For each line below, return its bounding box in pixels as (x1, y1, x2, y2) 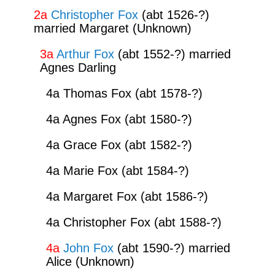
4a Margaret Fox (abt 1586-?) (45, 189, 208, 203)
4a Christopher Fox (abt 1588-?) (45, 215, 222, 229)
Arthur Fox (56, 47, 114, 61)
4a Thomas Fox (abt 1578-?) (45, 86, 203, 100)
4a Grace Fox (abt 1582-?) (45, 137, 192, 152)
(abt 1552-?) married (114, 47, 231, 61)
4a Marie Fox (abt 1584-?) (45, 163, 189, 177)
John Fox (63, 241, 114, 255)
